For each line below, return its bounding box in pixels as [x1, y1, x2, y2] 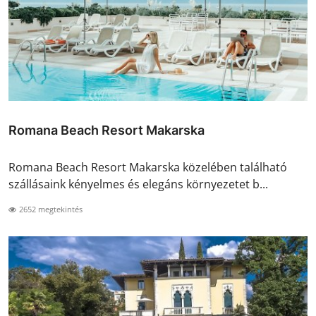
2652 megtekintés [17, 203, 83, 214]
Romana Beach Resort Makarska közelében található [8, 159, 287, 175]
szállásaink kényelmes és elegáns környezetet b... [8, 176, 268, 192]
